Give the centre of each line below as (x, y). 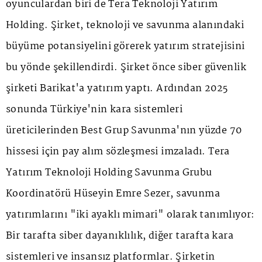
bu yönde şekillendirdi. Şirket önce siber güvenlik (126, 67)
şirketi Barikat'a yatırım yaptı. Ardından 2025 (117, 88)
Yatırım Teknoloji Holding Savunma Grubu (109, 173)
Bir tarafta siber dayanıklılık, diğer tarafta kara (120, 236)
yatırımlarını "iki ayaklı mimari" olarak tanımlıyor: (130, 215)
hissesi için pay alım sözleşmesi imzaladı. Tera (118, 151)
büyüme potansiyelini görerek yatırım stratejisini (125, 46)
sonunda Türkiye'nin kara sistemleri (94, 109)
